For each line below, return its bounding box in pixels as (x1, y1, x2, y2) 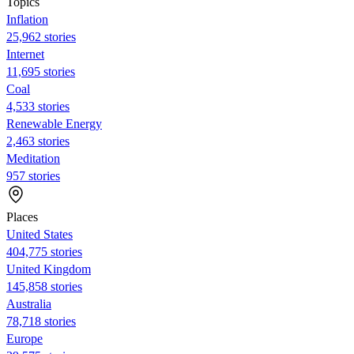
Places (6, 209, 38, 224)
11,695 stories (6, 64, 75, 78)
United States (6, 227, 73, 241)
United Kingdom (6, 262, 91, 276)
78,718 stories (6, 314, 76, 328)
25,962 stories (6, 29, 76, 43)
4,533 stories (6, 99, 70, 113)
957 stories (6, 168, 60, 183)
